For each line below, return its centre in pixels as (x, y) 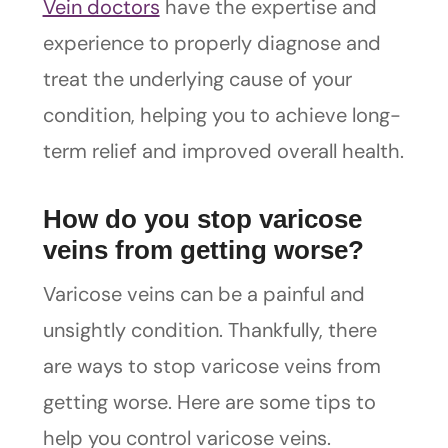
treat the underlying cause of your (197, 79)
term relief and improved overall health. (223, 151)
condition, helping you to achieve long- (221, 115)
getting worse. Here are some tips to (209, 402)
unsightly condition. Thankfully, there (209, 330)
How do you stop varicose (202, 219)
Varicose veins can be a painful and (203, 294)
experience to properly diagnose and (211, 43)
